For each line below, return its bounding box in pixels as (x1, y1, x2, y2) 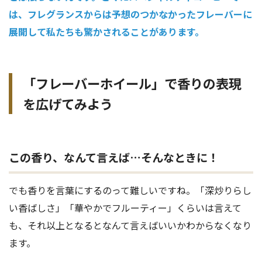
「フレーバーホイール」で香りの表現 (23, 74, 242, 93)
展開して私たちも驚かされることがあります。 (9, 25, 204, 39)
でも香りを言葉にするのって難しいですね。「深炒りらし (9, 183, 251, 198)
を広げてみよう (23, 94, 113, 113)
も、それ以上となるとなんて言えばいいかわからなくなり (9, 218, 251, 233)
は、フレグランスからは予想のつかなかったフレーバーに (9, 7, 252, 22)
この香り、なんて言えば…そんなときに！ (9, 149, 219, 166)
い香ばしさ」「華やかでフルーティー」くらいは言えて (9, 201, 242, 215)
